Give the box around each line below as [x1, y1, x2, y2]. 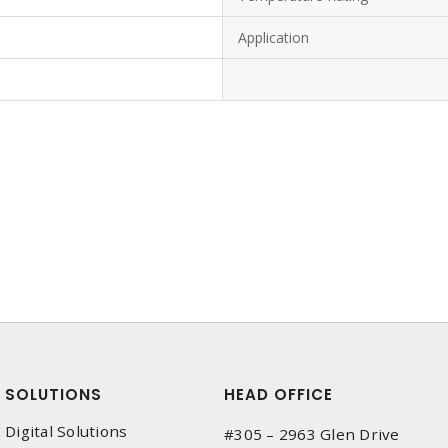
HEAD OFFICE [224, 384, 333, 405]
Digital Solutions [5, 421, 128, 441]
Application [238, 28, 309, 47]
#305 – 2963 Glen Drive [224, 424, 400, 444]
